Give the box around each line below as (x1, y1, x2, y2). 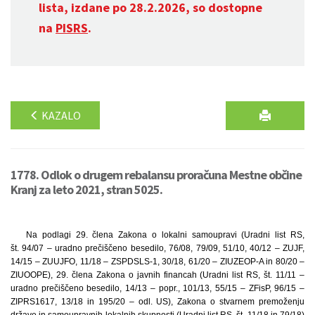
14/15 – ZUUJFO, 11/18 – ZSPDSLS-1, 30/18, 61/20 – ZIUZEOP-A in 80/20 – (11, 257, 304, 266)
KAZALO (39, 108, 81, 122)
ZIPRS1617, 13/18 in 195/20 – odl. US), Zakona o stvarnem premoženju (11, 297, 304, 307)
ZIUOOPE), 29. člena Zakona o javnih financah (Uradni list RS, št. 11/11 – (11, 270, 304, 280)
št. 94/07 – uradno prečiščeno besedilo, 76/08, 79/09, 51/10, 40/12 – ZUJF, (11, 243, 304, 253)
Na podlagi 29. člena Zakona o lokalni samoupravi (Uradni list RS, (25, 230, 304, 240)
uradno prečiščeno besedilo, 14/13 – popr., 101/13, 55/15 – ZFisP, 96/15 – (11, 283, 304, 293)
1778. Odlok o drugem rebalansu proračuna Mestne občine (11, 167, 302, 183)
